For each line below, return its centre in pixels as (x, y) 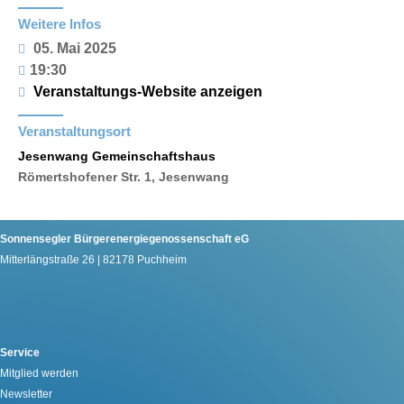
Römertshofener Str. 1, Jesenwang (124, 176)
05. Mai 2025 (73, 48)
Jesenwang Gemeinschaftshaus (117, 156)
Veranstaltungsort (74, 131)
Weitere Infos (60, 23)
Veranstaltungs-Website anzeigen (148, 91)
